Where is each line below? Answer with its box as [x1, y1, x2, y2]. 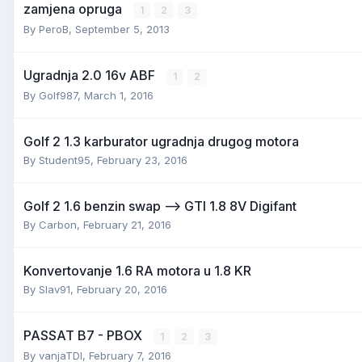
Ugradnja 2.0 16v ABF [23, 66, 158, 83]
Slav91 [39, 282, 70, 296]
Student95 [39, 153, 90, 166]
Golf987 [39, 88, 78, 102]
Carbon [39, 217, 77, 231]
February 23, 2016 [97, 153, 187, 166]
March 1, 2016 [84, 88, 154, 102]
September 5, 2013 [75, 22, 170, 36]
